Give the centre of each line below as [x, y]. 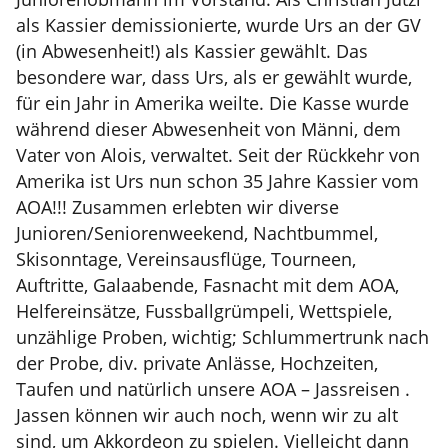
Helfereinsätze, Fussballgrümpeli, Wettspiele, [204, 311]
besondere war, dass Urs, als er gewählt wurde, [214, 77]
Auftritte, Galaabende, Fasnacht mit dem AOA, [207, 285]
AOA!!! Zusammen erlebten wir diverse [177, 207]
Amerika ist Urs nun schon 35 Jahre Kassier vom [217, 181]
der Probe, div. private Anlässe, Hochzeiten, [197, 363]
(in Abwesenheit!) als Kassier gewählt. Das [192, 51]
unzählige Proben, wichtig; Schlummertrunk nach [222, 337]
